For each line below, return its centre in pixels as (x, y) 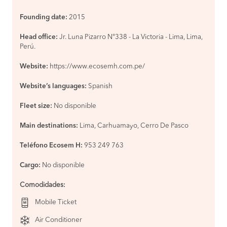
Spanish (100, 86)
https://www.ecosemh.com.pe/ (97, 67)
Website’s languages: (53, 86)
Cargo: (30, 165)
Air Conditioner (59, 220)
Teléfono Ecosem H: (51, 146)
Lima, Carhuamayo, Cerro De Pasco (134, 126)
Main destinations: (49, 126)
